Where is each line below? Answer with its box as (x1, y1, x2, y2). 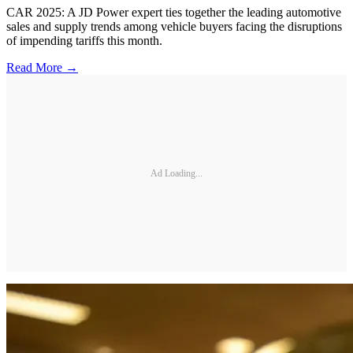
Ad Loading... (150, 167, 203, 179)
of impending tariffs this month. (6, 34, 162, 48)
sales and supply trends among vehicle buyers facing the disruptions (6, 20, 342, 34)
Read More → (6, 61, 78, 75)
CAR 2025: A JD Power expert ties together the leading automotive (6, 6, 341, 20)
